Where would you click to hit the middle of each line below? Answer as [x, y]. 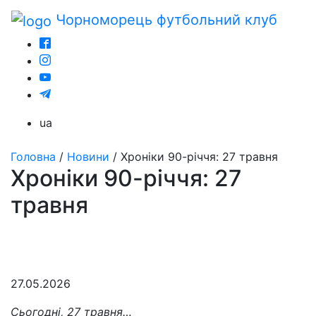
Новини [88, 156]
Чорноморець [106, 20]
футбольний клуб [217, 20]
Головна [33, 156]
